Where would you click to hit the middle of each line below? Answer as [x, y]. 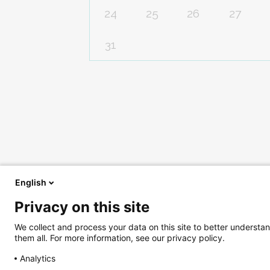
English [31, 182]
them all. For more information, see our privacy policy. [120, 237]
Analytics [38, 258]
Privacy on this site [82, 207]
